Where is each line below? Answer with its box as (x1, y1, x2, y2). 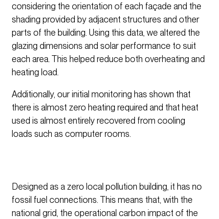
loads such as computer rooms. (12, 129, 131, 139)
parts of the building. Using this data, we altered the (12, 27, 200, 38)
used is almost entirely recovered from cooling (12, 115, 185, 126)
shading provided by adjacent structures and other (12, 14, 199, 25)
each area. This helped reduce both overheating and (12, 54, 205, 65)
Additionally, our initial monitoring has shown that (12, 89, 191, 100)
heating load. (12, 67, 59, 78)
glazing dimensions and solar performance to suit (12, 41, 196, 51)
